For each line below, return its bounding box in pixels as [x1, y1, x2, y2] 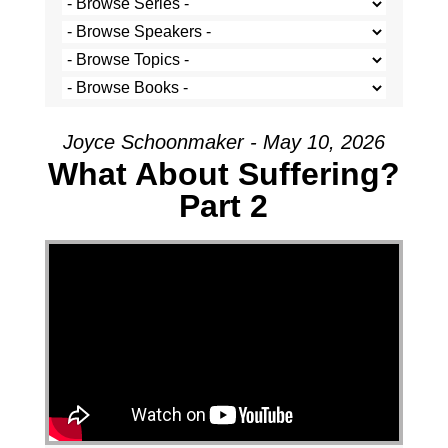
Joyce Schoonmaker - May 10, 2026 [62, 130, 385, 153]
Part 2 [179, 187, 269, 224]
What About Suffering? [47, 155, 400, 192]
